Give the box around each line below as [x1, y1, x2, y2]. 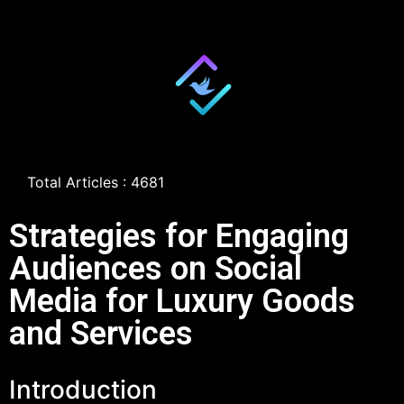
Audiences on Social [9, 250, 302, 288]
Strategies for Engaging [9, 217, 349, 255]
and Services [9, 315, 193, 353]
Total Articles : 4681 [27, 173, 164, 191]
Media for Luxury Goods [9, 282, 355, 320]
